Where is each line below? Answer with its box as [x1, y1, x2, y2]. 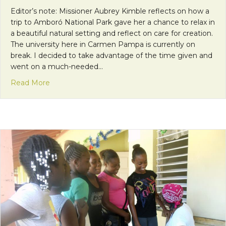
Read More [11, 78, 50, 87]
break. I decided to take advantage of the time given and [11, 50, 212, 60]
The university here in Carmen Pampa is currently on [11, 39, 195, 49]
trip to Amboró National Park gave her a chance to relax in [11, 17, 215, 27]
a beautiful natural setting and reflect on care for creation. [11, 28, 213, 38]
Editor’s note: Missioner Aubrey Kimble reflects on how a [11, 6, 209, 16]
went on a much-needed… [11, 62, 103, 71]
